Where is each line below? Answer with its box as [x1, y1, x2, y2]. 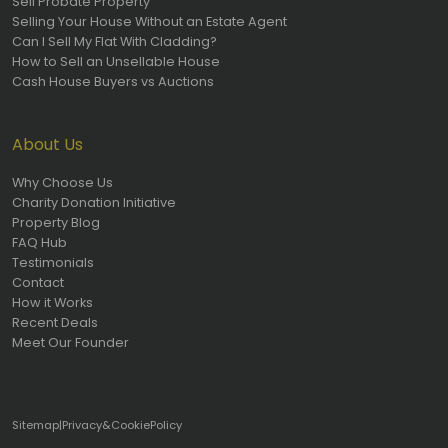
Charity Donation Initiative [12, 193, 176, 211]
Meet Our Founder [12, 333, 129, 351]
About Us [12, 132, 83, 156]
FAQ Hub [12, 233, 67, 251]
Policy [150, 416, 182, 433]
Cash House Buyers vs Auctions [12, 72, 214, 90]
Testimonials [12, 253, 94, 271]
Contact [12, 273, 64, 291]
